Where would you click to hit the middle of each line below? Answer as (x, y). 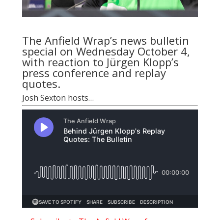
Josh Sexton (44, 97)
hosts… (80, 97)
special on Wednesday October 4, (106, 51)
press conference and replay (94, 72)
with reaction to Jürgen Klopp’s (100, 62)
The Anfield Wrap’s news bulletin (105, 40)
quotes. (41, 83)
